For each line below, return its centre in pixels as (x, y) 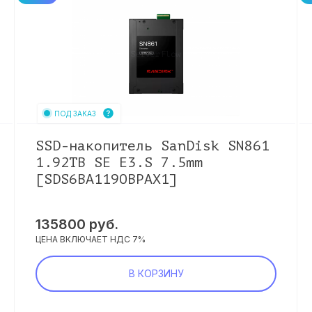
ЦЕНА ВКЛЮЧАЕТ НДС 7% (91, 239)
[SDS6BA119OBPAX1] (107, 179)
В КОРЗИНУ (156, 273)
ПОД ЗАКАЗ (75, 113)
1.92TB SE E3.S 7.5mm (119, 163)
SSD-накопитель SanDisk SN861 (153, 146)
